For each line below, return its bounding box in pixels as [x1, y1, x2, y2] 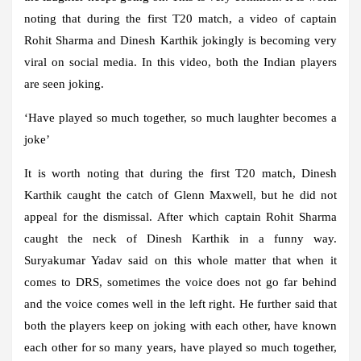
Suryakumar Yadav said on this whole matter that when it [24, 253, 337, 267]
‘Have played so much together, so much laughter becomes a [24, 110, 337, 124]
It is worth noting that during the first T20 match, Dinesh [24, 166, 337, 180]
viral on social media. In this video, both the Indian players [24, 55, 337, 68]
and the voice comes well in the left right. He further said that [24, 297, 337, 310]
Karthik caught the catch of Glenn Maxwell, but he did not [24, 188, 337, 201]
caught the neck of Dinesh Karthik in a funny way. [24, 231, 337, 245]
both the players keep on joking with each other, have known [24, 318, 337, 332]
